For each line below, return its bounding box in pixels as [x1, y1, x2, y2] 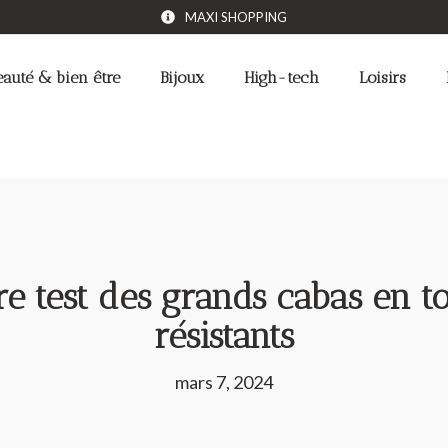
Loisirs [359, 68, 406, 87]
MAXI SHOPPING [185, 8, 288, 25]
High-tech [244, 68, 319, 87]
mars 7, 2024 [175, 370, 273, 393]
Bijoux [160, 68, 204, 87]
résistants [154, 314, 294, 357]
